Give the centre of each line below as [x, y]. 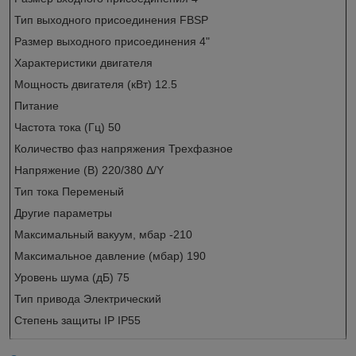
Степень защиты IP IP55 [77, 320]
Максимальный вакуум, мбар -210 [103, 234]
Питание [37, 105]
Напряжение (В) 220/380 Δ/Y [89, 170]
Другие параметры [63, 213]
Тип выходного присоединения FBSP [111, 19]
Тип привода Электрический [88, 298]
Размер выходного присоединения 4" [112, 41]
